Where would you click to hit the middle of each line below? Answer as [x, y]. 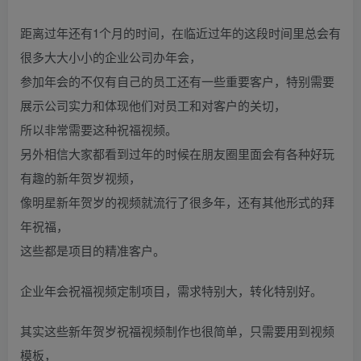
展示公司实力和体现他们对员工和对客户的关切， [153, 106]
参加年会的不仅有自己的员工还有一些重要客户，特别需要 [177, 81]
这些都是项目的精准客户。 [93, 251]
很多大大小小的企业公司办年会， [111, 57]
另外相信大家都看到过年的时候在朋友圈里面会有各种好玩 [177, 154]
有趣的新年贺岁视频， [81, 178]
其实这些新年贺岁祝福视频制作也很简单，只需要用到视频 [177, 331]
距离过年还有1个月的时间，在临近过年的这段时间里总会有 [180, 33]
